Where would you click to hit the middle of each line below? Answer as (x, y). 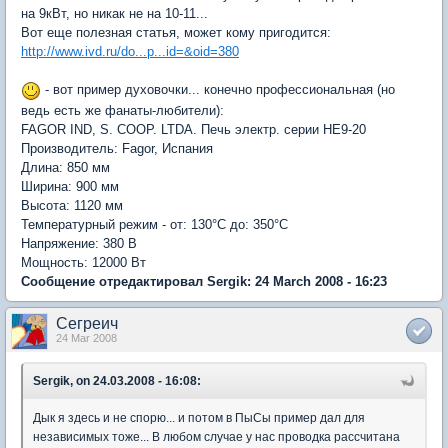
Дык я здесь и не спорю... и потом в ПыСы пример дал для (199, 417)
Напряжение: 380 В (79, 243)
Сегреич (87, 323)
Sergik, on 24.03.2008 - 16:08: (117, 380)
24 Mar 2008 (86, 337)
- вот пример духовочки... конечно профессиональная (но (218, 89)
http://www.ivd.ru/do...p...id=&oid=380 (130, 51)
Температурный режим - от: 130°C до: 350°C (154, 224)
